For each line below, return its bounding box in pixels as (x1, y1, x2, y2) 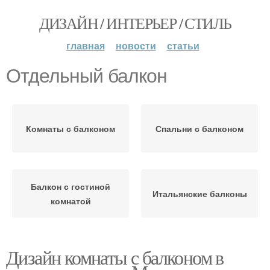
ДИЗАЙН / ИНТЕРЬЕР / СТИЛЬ (39, 13, 231, 33)
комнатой (50, 195, 91, 207)
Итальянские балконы (152, 187, 247, 199)
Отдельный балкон (6, 65, 167, 87)
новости (115, 39, 156, 52)
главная (66, 39, 105, 52)
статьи (166, 39, 199, 52)
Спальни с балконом (155, 122, 243, 134)
